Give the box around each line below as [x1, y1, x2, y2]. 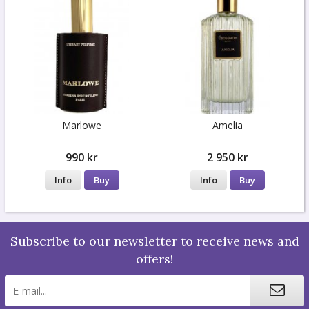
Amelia [212, 119, 243, 132]
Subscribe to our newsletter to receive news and [10, 232, 299, 249]
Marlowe [62, 119, 102, 132]
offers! [136, 250, 173, 267]
